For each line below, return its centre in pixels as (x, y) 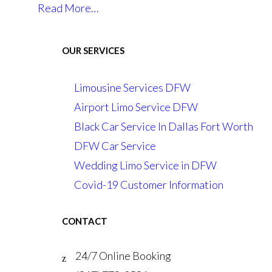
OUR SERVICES (93, 50)
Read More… (68, 8)
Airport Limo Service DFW (136, 107)
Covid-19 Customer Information (148, 185)
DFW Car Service (115, 146)
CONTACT (84, 221)
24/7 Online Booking (123, 256)
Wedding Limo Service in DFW (145, 165)
